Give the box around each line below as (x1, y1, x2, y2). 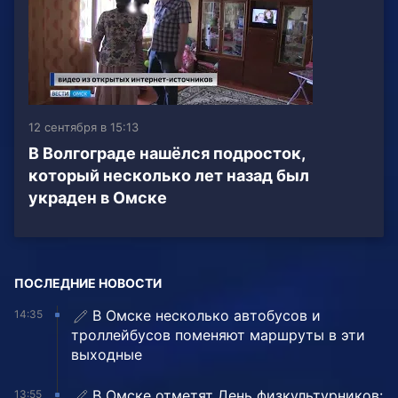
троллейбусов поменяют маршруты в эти (71, 326, 365, 345)
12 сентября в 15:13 (28, 120, 139, 135)
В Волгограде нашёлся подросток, (28, 144, 305, 163)
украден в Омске (28, 188, 167, 208)
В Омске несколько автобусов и (92, 306, 321, 325)
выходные (71, 346, 142, 364)
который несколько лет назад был (28, 166, 309, 186)
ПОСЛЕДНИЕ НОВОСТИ (14, 275, 162, 291)
